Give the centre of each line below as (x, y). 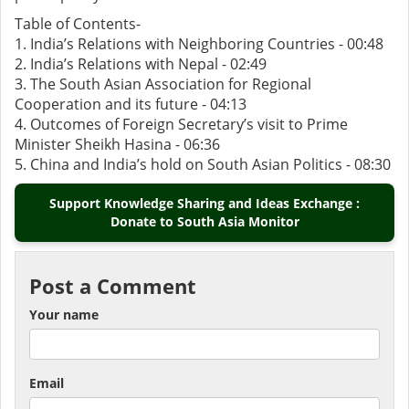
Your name (64, 315)
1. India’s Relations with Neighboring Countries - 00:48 (199, 44)
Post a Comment (113, 286)
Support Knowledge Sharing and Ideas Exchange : (204, 204)
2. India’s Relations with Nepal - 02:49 (141, 64)
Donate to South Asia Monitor (204, 222)
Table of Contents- (78, 24)
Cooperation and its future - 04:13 (131, 105)
